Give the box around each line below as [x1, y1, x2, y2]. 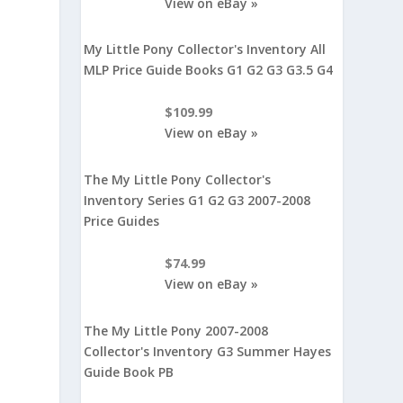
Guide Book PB [84, 363, 175, 381]
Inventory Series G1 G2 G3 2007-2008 [84, 191, 311, 209]
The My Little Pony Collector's [84, 170, 272, 188]
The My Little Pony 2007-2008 [84, 321, 269, 339]
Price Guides [84, 211, 160, 229]
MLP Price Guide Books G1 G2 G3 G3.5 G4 [84, 61, 334, 79]
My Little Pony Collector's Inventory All [84, 40, 327, 58]
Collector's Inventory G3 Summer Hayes [84, 342, 332, 360]
